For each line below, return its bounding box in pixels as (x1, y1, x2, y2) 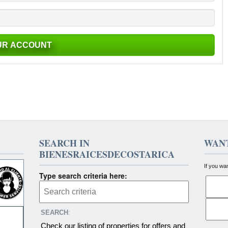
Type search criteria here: (39, 170, 128, 181)
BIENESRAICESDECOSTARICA (39, 148, 175, 161)
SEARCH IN (39, 136, 90, 150)
